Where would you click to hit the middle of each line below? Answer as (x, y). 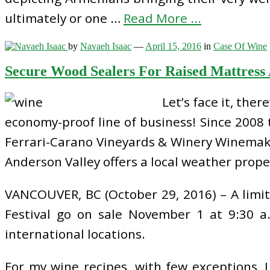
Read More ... (162, 18)
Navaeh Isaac (106, 46)
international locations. (75, 234)
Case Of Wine (240, 46)
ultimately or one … (64, 18)
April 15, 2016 (173, 46)
